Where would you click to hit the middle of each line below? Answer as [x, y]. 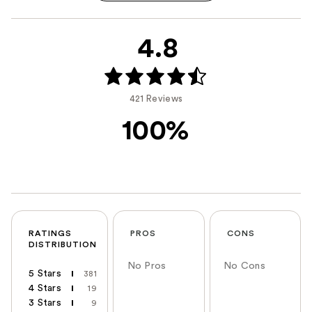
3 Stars [45, 303]
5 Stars [45, 273]
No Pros [147, 266]
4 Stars [45, 288]
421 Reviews [156, 98]
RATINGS [50, 233]
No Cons [244, 266]
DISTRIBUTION [63, 244]
